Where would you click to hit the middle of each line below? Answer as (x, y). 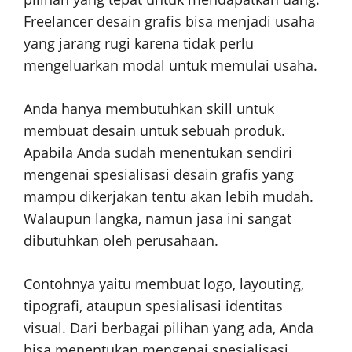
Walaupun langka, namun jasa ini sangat (158, 219)
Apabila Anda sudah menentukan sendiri (158, 153)
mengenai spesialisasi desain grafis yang (159, 175)
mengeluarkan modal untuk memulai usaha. (170, 66)
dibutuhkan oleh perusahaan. (121, 241)
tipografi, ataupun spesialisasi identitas (153, 306)
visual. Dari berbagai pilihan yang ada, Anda (169, 328)
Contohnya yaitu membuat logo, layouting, (164, 284)
